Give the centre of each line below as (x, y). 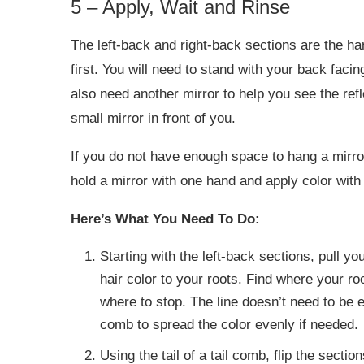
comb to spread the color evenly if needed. (229, 324)
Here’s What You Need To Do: (165, 219)
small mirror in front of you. (153, 118)
